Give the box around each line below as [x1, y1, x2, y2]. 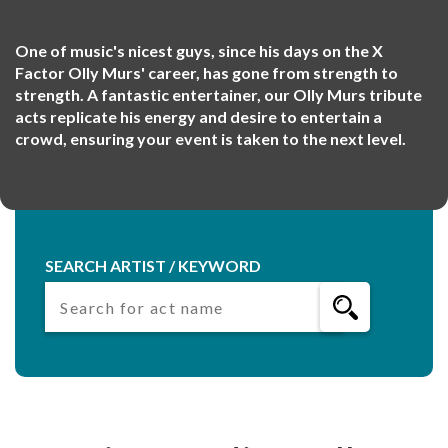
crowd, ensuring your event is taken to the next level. [15, 129, 406, 148]
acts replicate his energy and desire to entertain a [15, 107, 382, 126]
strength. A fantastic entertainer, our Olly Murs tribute [15, 85, 422, 104]
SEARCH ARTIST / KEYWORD [45, 256, 261, 275]
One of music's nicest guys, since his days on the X [15, 41, 383, 60]
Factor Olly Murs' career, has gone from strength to [15, 63, 398, 82]
